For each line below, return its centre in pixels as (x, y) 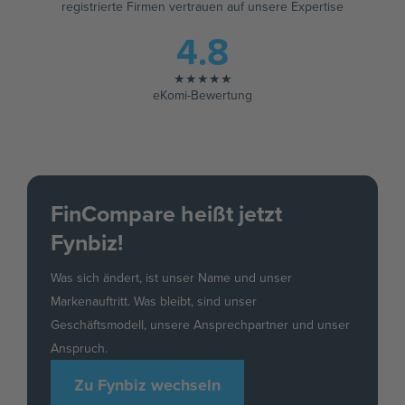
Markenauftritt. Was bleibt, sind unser (154, 301)
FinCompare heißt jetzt (166, 213)
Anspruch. (79, 348)
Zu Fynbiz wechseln (147, 385)
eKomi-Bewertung (202, 95)
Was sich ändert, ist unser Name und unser (171, 278)
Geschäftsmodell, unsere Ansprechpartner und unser (200, 325)
